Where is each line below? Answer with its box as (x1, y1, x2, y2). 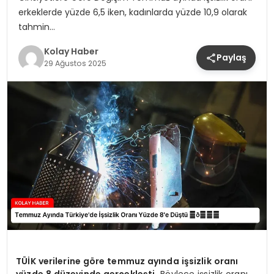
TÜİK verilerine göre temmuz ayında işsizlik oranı (16, 254, 239, 267)
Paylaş (217, 51, 247, 64)
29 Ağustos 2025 (43, 57, 106, 68)
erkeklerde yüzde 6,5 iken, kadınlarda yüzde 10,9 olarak (18, 6, 247, 19)
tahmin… (18, 21, 55, 34)
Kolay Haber (43, 45, 98, 57)
